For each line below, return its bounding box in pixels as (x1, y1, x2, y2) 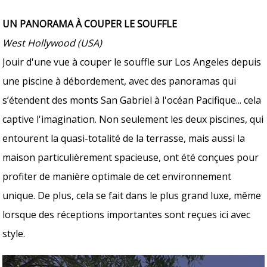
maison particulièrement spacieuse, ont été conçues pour (2, 150, 259, 164)
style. (2, 226, 26, 240)
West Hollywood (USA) (2, 36, 103, 49)
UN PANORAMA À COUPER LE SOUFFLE (2, 17, 178, 30)
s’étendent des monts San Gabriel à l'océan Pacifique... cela (2, 93, 262, 107)
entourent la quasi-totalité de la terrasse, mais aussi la (2, 131, 246, 145)
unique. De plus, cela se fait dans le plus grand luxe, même (2, 188, 262, 202)
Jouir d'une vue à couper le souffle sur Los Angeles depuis (2, 55, 262, 69)
